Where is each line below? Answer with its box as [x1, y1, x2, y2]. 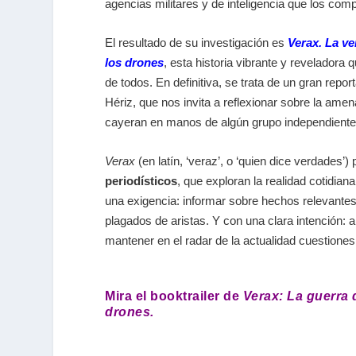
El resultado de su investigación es [105, 36, 288, 50]
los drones [105, 56, 164, 70]
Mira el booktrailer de [105, 289, 243, 304]
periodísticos [105, 174, 177, 188]
